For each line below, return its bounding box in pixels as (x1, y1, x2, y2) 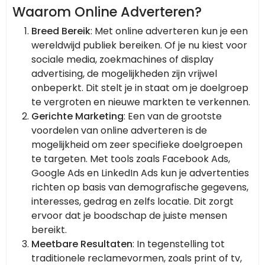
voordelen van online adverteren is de (31, 124, 207, 138)
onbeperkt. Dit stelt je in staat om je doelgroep (31, 81, 248, 95)
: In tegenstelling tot (132, 237, 225, 251)
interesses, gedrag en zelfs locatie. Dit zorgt (31, 195, 234, 209)
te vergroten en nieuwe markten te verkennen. (31, 95, 250, 109)
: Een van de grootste (124, 109, 222, 124)
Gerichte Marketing (31, 109, 124, 124)
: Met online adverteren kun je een (91, 24, 248, 38)
